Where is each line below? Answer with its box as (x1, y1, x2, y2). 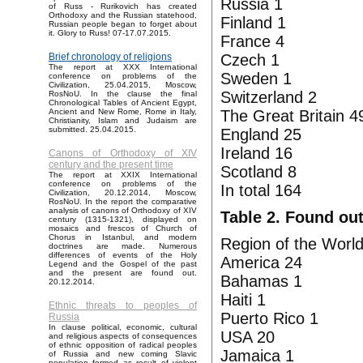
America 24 (220, 254, 302, 271)
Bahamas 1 (220, 272, 302, 290)
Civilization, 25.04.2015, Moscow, (49, 80, 197, 90)
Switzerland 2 (220, 88, 317, 106)
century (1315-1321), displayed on (49, 215, 197, 224)
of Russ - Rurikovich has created (49, 2, 197, 11)
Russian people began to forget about (49, 19, 197, 29)
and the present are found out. (49, 268, 197, 278)
